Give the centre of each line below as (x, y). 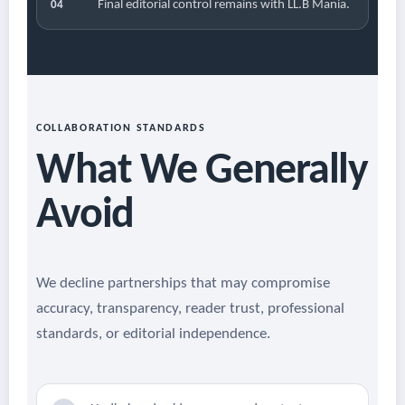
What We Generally (202, 172)
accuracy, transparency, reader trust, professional (190, 309)
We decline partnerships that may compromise (183, 284)
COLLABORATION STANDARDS (121, 129)
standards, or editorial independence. (153, 334)
